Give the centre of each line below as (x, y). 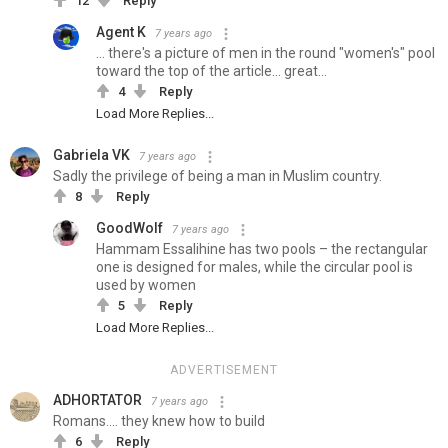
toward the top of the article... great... (211, 71)
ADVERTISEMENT (224, 370)
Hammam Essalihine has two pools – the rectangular (262, 249)
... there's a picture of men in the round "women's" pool (265, 53)
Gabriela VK (91, 155)
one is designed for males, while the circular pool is (254, 267)
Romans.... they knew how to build (159, 421)
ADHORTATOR (97, 400)
